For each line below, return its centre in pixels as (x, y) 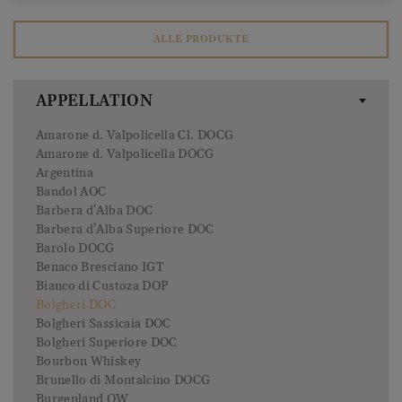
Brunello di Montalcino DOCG (123, 381)
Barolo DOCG (75, 249)
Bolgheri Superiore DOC (107, 343)
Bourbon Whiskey (89, 362)
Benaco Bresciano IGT (100, 268)
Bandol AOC (71, 192)
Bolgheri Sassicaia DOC (104, 324)
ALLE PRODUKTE (201, 39)
